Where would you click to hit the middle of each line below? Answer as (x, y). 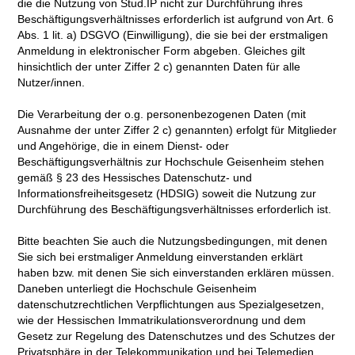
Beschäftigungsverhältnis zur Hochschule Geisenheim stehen (171, 162)
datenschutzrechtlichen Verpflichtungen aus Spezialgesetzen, (171, 305)
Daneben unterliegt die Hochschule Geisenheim (137, 289)
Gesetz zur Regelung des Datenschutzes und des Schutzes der (177, 336)
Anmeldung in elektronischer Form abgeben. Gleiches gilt (162, 51)
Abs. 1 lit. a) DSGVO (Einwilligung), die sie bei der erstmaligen (173, 35)
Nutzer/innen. (52, 83)
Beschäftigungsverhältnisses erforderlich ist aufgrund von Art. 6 (176, 19)
